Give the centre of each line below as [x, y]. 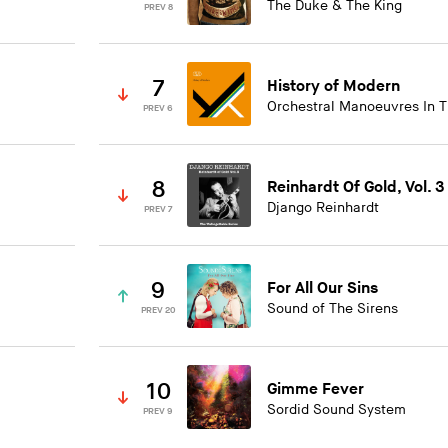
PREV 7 [158, 209]
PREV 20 [158, 310]
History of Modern [334, 87]
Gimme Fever [316, 390]
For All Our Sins [323, 289]
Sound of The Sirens [333, 309]
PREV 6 [158, 108]
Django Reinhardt [323, 208]
